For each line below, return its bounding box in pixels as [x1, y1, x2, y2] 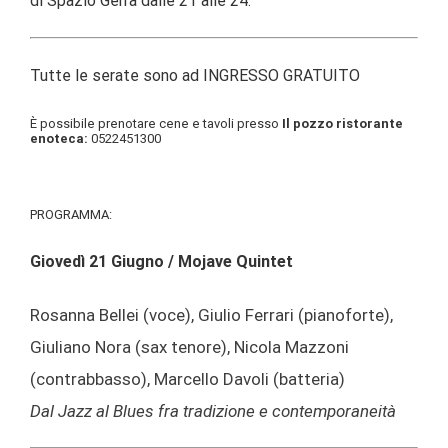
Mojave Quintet [178, 252, 293, 272]
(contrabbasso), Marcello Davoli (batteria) [30, 369, 345, 390]
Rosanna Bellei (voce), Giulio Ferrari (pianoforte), [30, 305, 393, 326]
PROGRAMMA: [30, 207, 112, 223]
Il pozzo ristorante [282, 116, 403, 132]
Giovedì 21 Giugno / [30, 252, 178, 272]
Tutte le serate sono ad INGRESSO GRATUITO [30, 66, 360, 86]
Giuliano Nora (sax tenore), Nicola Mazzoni [30, 337, 349, 358]
